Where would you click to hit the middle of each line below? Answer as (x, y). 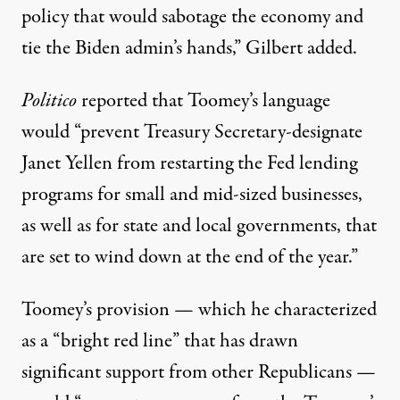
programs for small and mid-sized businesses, (192, 194)
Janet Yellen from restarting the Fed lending (189, 163)
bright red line (117, 341)
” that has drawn (235, 341)
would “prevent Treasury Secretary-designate (192, 132)
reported (114, 100)
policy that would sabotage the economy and (192, 17)
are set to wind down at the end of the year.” (190, 257)
